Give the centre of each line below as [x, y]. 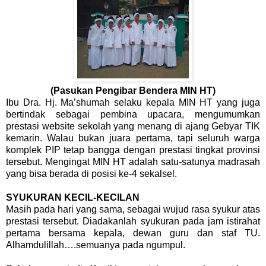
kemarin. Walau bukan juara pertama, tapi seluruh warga [133, 138]
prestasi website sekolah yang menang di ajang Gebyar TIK [133, 126]
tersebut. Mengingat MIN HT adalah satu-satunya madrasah [133, 162]
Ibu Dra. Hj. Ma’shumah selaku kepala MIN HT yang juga [133, 103]
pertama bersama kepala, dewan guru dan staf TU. [133, 233]
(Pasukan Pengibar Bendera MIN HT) [133, 91]
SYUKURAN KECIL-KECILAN [73, 198]
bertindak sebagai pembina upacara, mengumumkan [133, 115]
